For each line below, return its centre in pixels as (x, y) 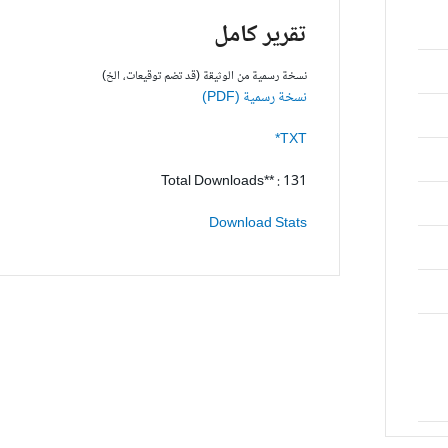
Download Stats (258, 224)
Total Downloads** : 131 (234, 182)
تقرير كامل (261, 35)
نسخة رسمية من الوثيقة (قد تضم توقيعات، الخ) (205, 76)
